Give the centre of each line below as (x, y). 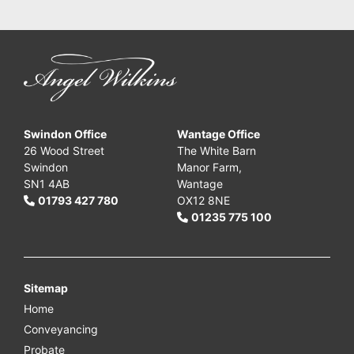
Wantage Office (218, 134)
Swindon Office (65, 134)
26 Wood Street (64, 151)
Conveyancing (61, 330)
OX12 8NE (203, 201)
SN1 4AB (47, 184)
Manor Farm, (209, 168)
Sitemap (46, 288)
